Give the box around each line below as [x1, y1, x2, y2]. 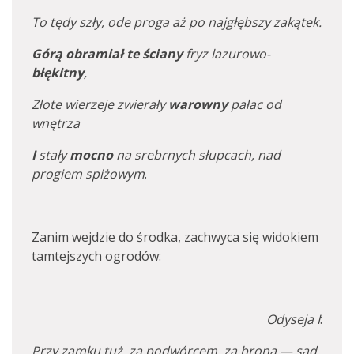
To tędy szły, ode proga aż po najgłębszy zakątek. [32, 13, 322, 31]
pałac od [228, 96, 281, 113]
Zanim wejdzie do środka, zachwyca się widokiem [32, 228, 318, 246]
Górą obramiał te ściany [32, 45, 186, 62]
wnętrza [32, 115, 80, 132]
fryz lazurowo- [186, 45, 270, 62]
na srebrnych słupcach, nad [113, 146, 281, 164]
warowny [168, 96, 228, 113]
